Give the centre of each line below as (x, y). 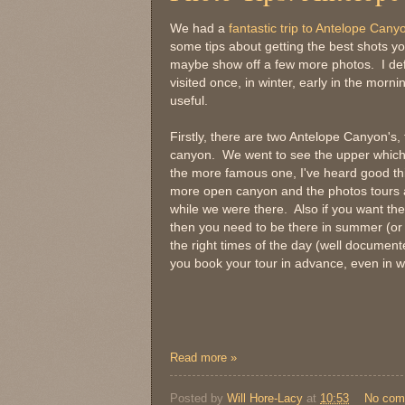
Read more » (203, 357)
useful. (189, 100)
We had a (199, 28)
